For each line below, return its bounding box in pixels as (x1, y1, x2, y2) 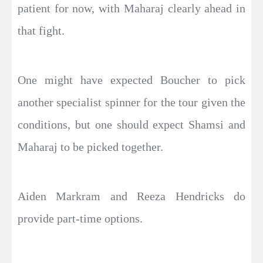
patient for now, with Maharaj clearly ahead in (18, 1, 245, 15)
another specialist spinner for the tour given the (18, 95, 245, 109)
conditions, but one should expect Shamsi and (18, 117, 245, 131)
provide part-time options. (18, 211, 143, 225)
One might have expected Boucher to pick (18, 73, 245, 86)
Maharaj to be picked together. (18, 140, 163, 153)
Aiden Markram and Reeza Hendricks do (18, 189, 245, 203)
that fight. (18, 23, 65, 37)
